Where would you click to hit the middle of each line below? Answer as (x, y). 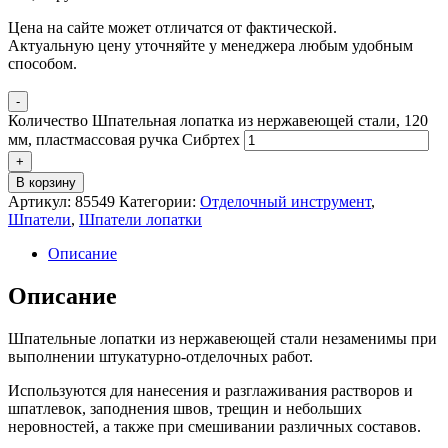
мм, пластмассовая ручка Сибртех (124, 139)
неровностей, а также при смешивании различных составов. (214, 426)
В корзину (46, 182)
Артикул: (41, 201)
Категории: (159, 201)
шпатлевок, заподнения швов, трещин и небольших (185, 408)
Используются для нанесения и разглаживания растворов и (210, 390)
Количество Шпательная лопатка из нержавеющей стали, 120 (218, 120)
